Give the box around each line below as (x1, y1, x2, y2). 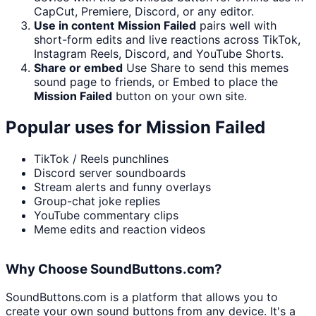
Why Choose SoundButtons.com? (6, 260, 222, 277)
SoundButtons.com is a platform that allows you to (6, 290, 278, 305)
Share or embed (34, 61, 123, 75)
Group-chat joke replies (34, 194, 160, 209)
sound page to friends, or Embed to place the (34, 75, 278, 90)
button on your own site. (112, 89, 247, 104)
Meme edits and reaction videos (34, 222, 205, 237)
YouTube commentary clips (34, 208, 178, 223)
